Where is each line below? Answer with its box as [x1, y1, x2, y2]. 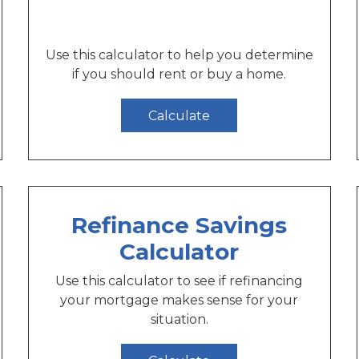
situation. [150, 312, 208, 328]
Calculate [148, 107, 211, 123]
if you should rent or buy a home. [72, 67, 287, 83]
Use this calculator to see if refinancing [55, 273, 304, 289]
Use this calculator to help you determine [45, 47, 313, 63]
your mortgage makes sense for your [60, 292, 299, 309]
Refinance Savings [71, 212, 288, 240]
